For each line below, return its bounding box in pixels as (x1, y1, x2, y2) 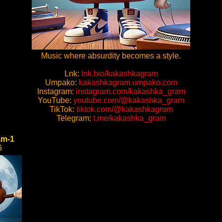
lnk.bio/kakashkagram (81, 69, 158, 78)
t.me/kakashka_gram (93, 114, 166, 122)
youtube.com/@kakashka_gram (73, 96, 184, 105)
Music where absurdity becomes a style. (41, 52, 181, 60)
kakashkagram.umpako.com (78, 78, 177, 87)
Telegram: (56, 114, 93, 122)
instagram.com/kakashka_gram (75, 87, 185, 96)
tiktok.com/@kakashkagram (76, 105, 173, 113)
